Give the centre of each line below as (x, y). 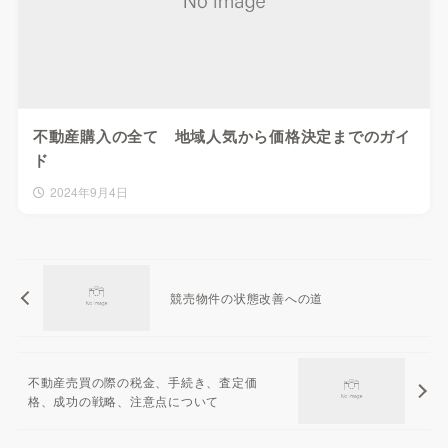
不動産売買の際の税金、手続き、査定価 (142, 381)
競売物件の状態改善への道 (247, 298)
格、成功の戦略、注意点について (123, 400)
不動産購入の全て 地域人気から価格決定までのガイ (221, 135)
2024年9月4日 (88, 191)
